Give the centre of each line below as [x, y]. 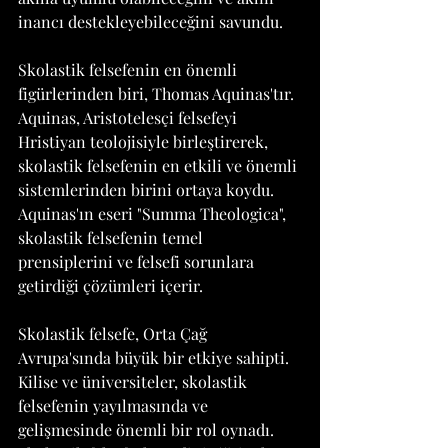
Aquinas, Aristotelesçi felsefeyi [129, 117]
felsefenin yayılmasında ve [115, 405]
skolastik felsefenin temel [112, 237]
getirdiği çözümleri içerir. [110, 285]
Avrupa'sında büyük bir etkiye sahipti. [155, 357]
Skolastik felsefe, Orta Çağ [114, 333]
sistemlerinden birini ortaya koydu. [148, 189]
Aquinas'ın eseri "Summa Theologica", [154, 213]
